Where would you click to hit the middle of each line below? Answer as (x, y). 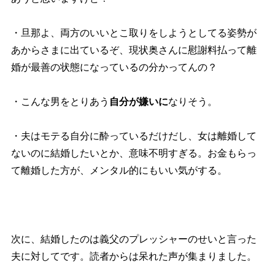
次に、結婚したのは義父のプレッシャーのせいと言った (134, 239)
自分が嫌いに (138, 102)
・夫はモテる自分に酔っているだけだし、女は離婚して (134, 136)
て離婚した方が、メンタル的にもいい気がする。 (119, 171)
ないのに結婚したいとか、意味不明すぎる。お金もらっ (134, 153)
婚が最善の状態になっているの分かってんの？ (114, 68)
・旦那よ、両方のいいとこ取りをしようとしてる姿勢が (134, 33)
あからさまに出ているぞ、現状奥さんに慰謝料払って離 (134, 50)
